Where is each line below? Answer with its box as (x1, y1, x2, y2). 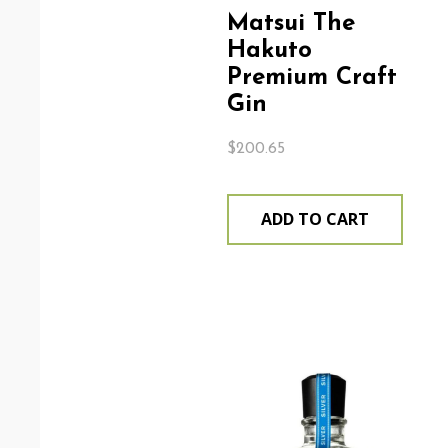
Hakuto (226, 39, 312, 64)
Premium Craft (226, 66, 397, 91)
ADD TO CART (260, 208, 369, 231)
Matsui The (226, 12, 355, 37)
